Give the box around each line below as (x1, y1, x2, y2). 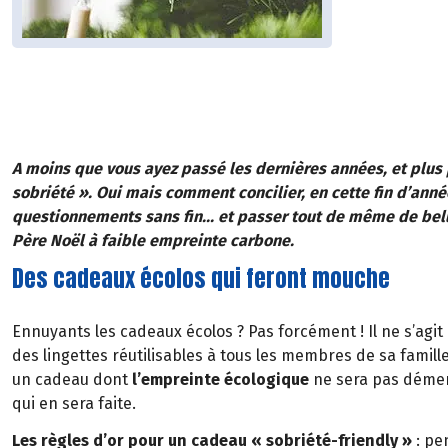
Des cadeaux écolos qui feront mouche (12, 261, 390, 295)
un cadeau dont (12, 370, 128, 390)
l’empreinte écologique (128, 370, 309, 390)
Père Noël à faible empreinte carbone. (12, 230, 294, 250)
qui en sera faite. (12, 394, 136, 414)
